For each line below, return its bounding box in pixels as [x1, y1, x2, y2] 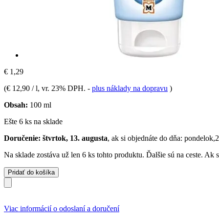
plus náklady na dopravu [92, 84, 168, 92]
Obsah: [4, 100, 28, 109]
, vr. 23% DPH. [38, 84, 88, 92]
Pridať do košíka [8, 168, 55, 176]
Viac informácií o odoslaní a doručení [4, 204, 119, 213]
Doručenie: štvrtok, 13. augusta [4, 133, 108, 142]
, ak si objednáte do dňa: [108, 133, 184, 142]
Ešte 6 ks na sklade [4, 117, 63, 126]
